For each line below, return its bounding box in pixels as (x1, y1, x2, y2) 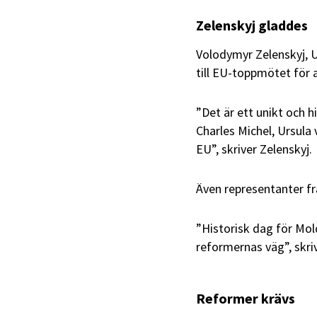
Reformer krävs (196, 289, 295, 308)
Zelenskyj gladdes (196, 16, 308, 34)
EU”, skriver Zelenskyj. (196, 141, 312, 158)
